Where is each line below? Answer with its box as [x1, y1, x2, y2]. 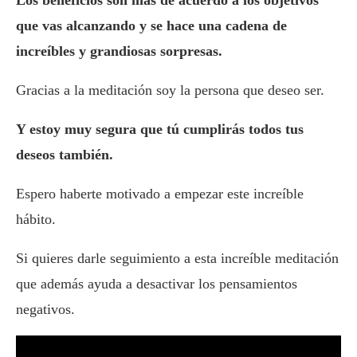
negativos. [16, 301, 75, 318]
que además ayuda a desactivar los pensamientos [16, 276, 297, 292]
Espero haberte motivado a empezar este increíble [16, 186, 304, 202]
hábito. [16, 211, 56, 228]
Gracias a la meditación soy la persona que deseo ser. [16, 82, 324, 99]
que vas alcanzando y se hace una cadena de [16, 18, 287, 34]
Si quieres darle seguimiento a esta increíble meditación [16, 250, 339, 267]
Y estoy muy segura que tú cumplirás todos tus [16, 121, 304, 138]
